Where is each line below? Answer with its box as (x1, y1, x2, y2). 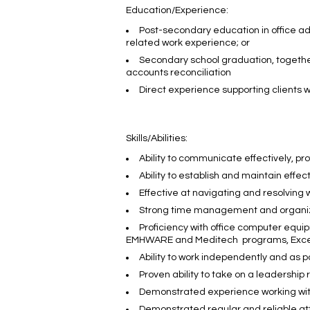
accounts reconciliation (126, 68, 231, 78)
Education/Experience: (126, 6, 228, 16)
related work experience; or (126, 38, 250, 48)
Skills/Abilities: (126, 134, 188, 144)
